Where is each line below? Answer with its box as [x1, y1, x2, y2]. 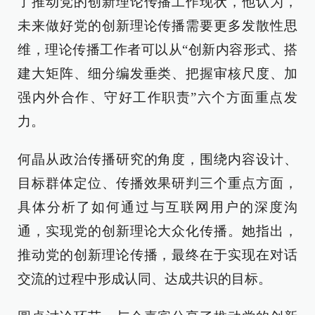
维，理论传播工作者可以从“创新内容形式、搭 [18, 42, 297, 57]
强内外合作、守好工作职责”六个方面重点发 [18, 90, 297, 105]
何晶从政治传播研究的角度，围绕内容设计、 [18, 152, 297, 167]
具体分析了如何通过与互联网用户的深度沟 [18, 200, 297, 214]
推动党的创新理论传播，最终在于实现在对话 [18, 247, 297, 262]
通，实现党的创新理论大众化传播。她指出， [18, 224, 297, 238]
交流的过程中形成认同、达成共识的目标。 [18, 271, 271, 286]
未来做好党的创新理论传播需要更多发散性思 [18, 18, 297, 33]
